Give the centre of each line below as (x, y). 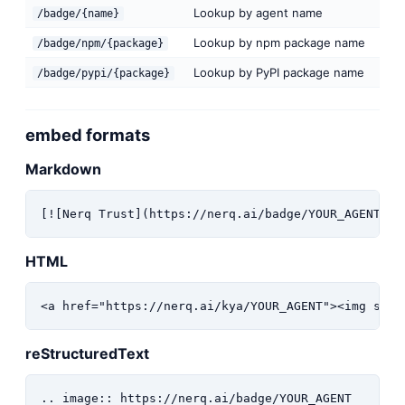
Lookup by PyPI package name (279, 72)
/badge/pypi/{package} (104, 73)
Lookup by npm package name (279, 42)
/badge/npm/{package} (100, 43)
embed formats (88, 134)
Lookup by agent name (258, 12)
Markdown (63, 169)
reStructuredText (87, 353)
